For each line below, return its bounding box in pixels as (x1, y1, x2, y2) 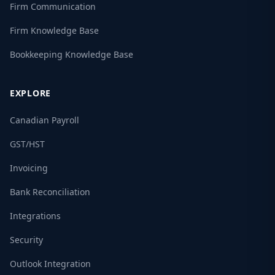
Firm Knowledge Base (10, 24, 99, 36)
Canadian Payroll (10, 114, 79, 126)
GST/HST (10, 137, 45, 150)
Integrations (10, 209, 61, 222)
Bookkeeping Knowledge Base (10, 48, 133, 60)
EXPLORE (10, 87, 51, 99)
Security (10, 233, 43, 246)
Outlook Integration (10, 257, 91, 269)
